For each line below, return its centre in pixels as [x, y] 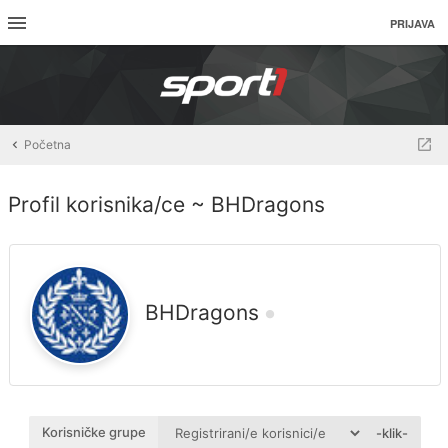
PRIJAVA [412, 23]
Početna [47, 144]
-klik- [392, 433]
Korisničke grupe [94, 432]
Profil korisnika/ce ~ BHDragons [166, 204]
